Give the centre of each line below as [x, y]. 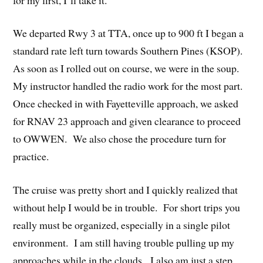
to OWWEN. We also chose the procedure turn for [120, 139]
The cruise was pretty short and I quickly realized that [126, 190]
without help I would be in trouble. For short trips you [127, 208]
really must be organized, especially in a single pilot [122, 225]
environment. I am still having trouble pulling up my [124, 243]
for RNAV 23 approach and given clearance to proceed [127, 121]
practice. [31, 156]
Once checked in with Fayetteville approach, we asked [126, 104]
